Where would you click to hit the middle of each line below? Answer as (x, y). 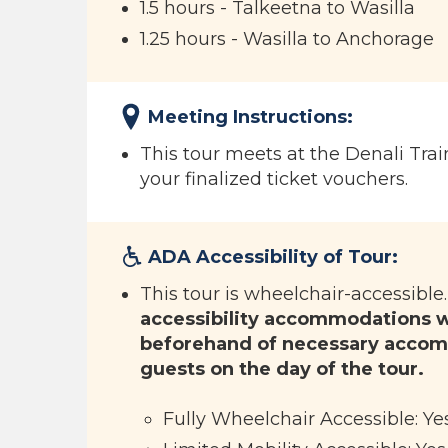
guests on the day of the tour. (282, 369)
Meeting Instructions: (250, 117)
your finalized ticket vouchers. (274, 179)
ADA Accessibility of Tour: (273, 257)
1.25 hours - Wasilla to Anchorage (287, 39)
